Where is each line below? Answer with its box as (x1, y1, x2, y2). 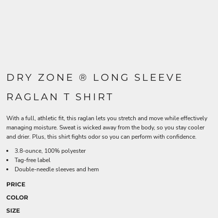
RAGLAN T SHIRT (6, 91, 114, 103)
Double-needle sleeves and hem (15, 165, 99, 173)
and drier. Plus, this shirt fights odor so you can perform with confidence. (6, 133, 197, 141)
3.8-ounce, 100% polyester (15, 147, 86, 155)
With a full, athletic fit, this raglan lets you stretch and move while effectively (6, 114, 207, 122)
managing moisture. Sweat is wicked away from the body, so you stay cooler (6, 124, 204, 131)
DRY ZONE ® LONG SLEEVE (6, 72, 183, 83)
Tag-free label (15, 156, 51, 164)
